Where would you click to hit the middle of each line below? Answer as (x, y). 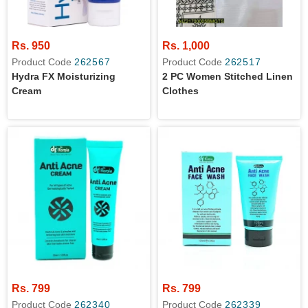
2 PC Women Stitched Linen (228, 76)
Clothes (180, 91)
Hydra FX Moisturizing (64, 76)
